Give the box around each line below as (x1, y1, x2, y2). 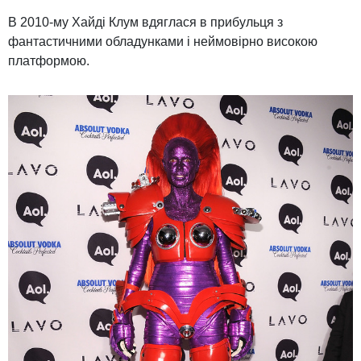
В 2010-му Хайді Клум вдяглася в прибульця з (8, 15, 283, 29)
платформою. (8, 53, 89, 68)
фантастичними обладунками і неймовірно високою (8, 34, 317, 48)
